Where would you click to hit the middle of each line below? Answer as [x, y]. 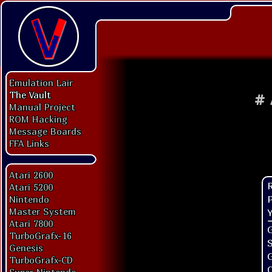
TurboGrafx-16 [40, 236]
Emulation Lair [41, 83]
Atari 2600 [31, 175]
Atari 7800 [31, 223]
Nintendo [29, 199]
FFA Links [29, 143]
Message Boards [45, 131]
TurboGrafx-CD [41, 260]
